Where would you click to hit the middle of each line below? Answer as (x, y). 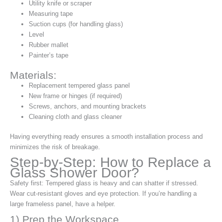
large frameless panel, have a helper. (63, 204)
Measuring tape (51, 13)
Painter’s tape (49, 55)
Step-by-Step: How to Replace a (111, 162)
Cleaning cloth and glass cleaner (76, 116)
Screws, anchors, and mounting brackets (88, 106)
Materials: (33, 75)
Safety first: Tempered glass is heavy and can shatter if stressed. (104, 183)
